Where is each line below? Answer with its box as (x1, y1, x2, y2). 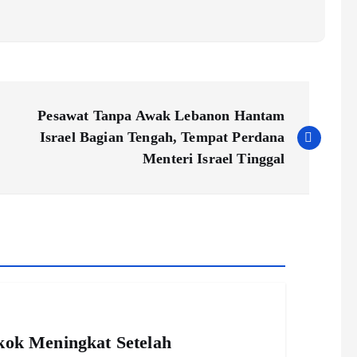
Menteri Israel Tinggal (143, 151, 285, 167)
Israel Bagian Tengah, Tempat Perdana (39, 129, 285, 146)
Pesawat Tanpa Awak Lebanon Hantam (37, 108, 285, 124)
